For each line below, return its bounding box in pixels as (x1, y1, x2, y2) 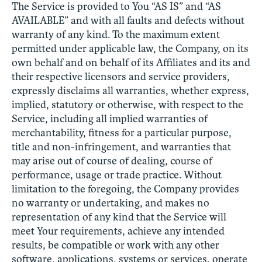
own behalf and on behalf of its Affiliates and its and (12, 56, 250, 69)
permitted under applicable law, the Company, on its (12, 42, 249, 55)
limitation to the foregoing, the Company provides (12, 182, 239, 195)
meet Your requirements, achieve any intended (12, 224, 225, 237)
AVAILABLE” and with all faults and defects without (12, 13, 244, 27)
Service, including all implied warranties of (12, 112, 208, 125)
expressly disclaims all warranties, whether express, (12, 84, 249, 97)
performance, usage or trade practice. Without (12, 168, 222, 181)
